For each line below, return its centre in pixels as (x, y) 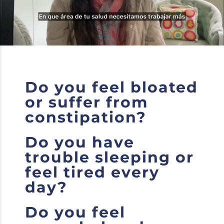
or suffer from (86, 102)
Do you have (80, 142)
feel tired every (92, 172)
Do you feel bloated (111, 87)
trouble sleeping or (109, 157)
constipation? (86, 117)
